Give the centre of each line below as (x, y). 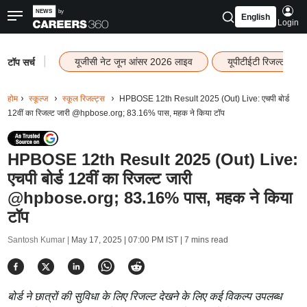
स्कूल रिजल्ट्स (83, 99)
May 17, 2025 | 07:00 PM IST (124, 240)
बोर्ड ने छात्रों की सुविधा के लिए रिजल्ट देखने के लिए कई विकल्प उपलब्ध (144, 296)
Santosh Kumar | (39, 240)
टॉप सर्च (21, 62)
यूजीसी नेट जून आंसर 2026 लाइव (133, 62)
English (255, 17)
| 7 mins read (203, 240)
